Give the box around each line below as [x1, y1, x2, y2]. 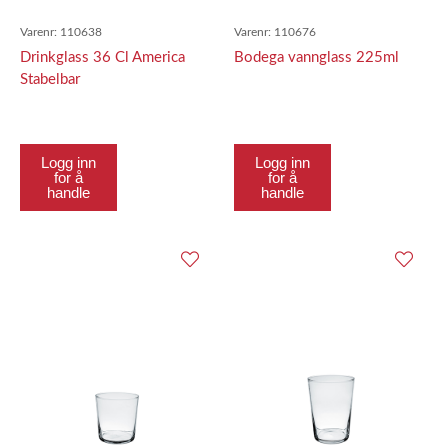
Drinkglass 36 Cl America [20, 50, 185, 65]
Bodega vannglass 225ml [234, 50, 399, 65]
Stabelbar [20, 72, 80, 87]
